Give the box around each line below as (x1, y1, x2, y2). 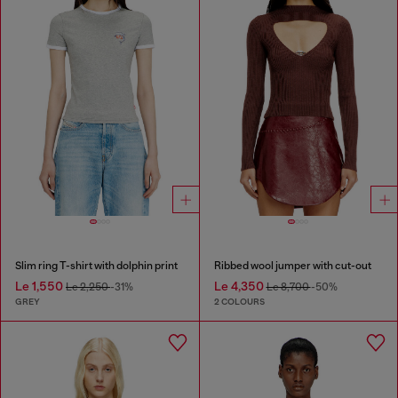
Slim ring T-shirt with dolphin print (15, 259, 178, 272)
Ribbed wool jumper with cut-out (213, 259, 371, 272)
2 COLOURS (213, 296, 265, 308)
